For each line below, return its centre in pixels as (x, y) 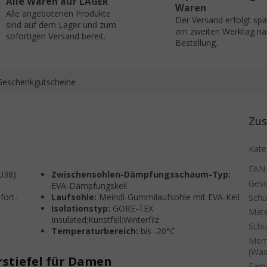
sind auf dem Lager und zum (61, 25)
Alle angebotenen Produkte (58, 14)
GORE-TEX (132, 209)
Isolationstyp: (81, 209)
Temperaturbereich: (95, 231)
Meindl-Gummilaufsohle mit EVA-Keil (168, 197)
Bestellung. (196, 42)
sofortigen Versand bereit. (55, 36)
